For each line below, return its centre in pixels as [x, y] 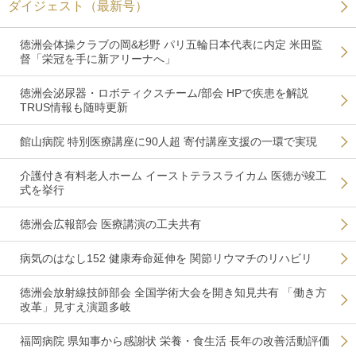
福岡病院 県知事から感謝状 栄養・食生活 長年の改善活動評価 [175, 341]
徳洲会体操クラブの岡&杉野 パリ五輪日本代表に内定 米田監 [171, 44]
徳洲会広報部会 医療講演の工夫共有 [110, 224]
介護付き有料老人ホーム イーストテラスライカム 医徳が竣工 [173, 176]
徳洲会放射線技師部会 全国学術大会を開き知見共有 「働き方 [173, 292]
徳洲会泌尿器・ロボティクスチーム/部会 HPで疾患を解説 [164, 93]
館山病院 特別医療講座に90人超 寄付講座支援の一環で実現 [168, 141]
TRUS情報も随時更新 [74, 107]
